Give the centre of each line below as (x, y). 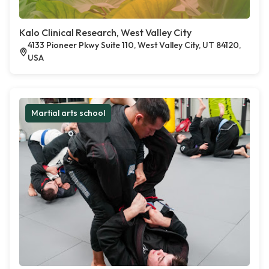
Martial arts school (68, 113)
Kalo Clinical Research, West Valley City (105, 33)
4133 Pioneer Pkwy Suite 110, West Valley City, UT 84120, (134, 45)
